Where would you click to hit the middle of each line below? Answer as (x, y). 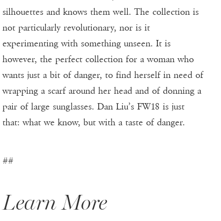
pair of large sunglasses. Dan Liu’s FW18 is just (93, 107)
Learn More (55, 203)
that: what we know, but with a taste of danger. (94, 123)
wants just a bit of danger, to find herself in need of (103, 75)
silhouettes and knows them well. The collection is (101, 12)
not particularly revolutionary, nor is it (76, 28)
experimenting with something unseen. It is (87, 44)
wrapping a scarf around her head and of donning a (102, 91)
